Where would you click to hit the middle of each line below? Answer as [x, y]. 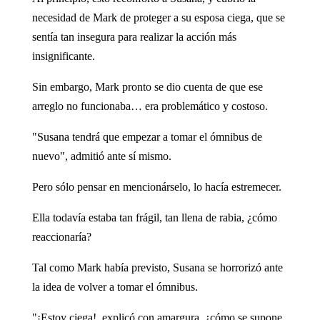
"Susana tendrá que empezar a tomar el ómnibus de [147, 136]
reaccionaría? [61, 236]
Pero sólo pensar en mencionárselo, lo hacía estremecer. [156, 186]
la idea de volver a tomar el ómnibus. [115, 286]
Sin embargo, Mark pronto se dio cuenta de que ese [147, 86]
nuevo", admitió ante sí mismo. [101, 156]
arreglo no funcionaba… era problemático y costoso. [150, 106]
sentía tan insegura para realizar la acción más [134, 36]
